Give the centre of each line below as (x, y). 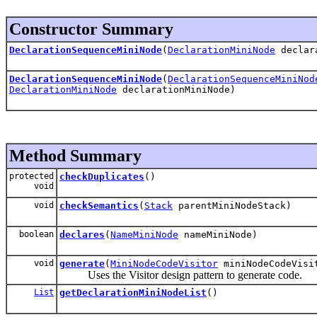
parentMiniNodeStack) (232, 205)
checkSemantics (99, 205)
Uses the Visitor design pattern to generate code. (181, 275)
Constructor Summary (91, 29)
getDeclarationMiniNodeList (133, 292)
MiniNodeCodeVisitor (164, 263)
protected (31, 176)
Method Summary (75, 155)
